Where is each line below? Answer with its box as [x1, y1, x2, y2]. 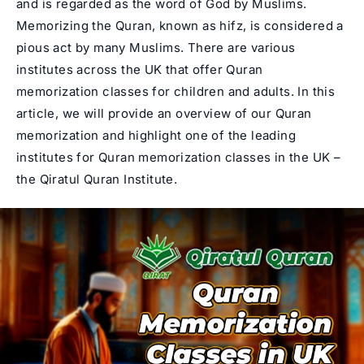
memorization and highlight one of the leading [16, 127, 296, 143]
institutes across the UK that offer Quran [16, 61, 263, 77]
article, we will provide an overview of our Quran [16, 105, 312, 121]
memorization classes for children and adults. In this [16, 83, 336, 99]
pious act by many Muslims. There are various [16, 39, 296, 55]
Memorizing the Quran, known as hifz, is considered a [16, 17, 344, 33]
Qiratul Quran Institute [39, 171, 174, 187]
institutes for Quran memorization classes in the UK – [16, 149, 341, 165]
